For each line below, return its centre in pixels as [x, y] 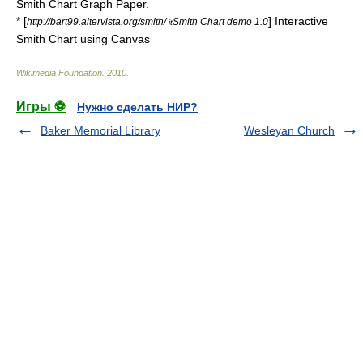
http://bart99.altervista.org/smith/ [98, 22]
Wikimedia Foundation [59, 73]
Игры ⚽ [41, 107]
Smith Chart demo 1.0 [220, 22]
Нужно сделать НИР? [137, 107]
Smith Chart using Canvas [83, 39]
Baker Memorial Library [100, 131]
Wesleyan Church [289, 131]
